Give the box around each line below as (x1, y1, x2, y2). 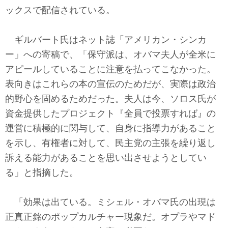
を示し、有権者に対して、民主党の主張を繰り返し (5, 139, 216, 148)
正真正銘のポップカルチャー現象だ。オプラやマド (5, 213, 216, 222)
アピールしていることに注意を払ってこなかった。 (5, 65, 216, 74)
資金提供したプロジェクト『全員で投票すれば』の (5, 109, 216, 119)
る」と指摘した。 (5, 168, 78, 178)
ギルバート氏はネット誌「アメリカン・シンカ (5, 36, 207, 45)
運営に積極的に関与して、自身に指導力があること (5, 124, 216, 133)
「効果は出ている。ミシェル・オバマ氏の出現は (5, 198, 216, 207)
